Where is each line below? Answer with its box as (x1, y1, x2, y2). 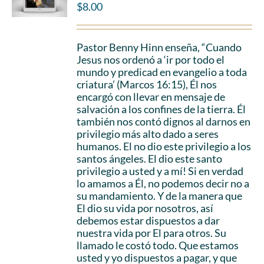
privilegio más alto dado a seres (77, 127, 219, 140)
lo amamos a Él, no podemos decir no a (77, 177, 250, 190)
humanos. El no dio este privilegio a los (77, 140, 252, 153)
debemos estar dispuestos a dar (77, 214, 220, 227)
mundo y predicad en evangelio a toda (77, 65, 247, 78)
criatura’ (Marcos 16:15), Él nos (77, 78, 217, 91)
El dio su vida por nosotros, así (77, 202, 214, 214)
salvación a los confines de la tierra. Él (77, 103, 246, 115)
